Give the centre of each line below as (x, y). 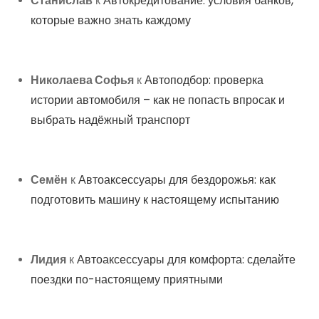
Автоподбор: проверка (204, 80)
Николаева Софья (83, 80)
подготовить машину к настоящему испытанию (155, 200)
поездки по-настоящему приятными (127, 280)
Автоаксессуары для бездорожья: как (177, 180)
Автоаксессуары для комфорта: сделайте (187, 260)
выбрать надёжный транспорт (111, 120)
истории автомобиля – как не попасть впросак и (158, 100)
